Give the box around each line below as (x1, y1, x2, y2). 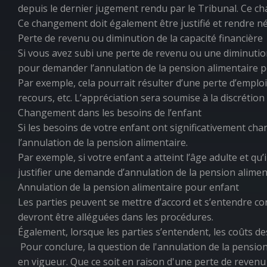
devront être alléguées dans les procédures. (18, 210, 213, 223)
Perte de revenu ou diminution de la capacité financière (18, 32, 263, 45)
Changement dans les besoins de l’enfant (18, 106, 201, 119)
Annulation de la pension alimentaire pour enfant (18, 181, 239, 194)
